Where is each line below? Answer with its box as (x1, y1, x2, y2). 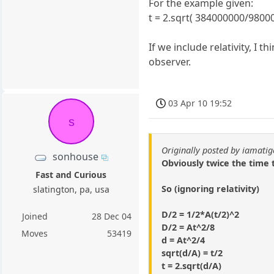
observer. (149, 55, 191, 69)
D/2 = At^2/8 (161, 221, 215, 233)
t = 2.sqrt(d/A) (161, 259, 222, 272)
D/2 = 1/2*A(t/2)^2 (161, 208, 240, 220)
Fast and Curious (35, 169, 107, 181)
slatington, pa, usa (32, 183, 109, 196)
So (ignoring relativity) (161, 182, 260, 194)
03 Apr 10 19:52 (168, 97, 232, 109)
